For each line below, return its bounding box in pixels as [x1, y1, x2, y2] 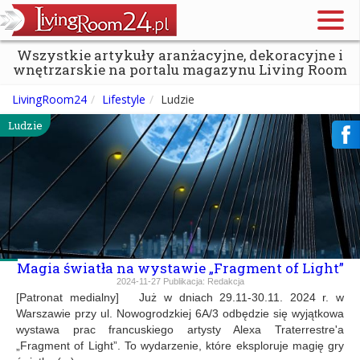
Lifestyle [102, 92, 145, 107]
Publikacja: [160, 276, 207, 286]
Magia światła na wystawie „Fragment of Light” [16, 258, 344, 277]
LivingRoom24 [12, 92, 87, 107]
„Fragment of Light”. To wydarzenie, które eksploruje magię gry [16, 338, 344, 352]
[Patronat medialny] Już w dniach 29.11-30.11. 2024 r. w [16, 290, 344, 304]
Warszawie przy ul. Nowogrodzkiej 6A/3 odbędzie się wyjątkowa [16, 306, 344, 320]
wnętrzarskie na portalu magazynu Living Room [13, 60, 347, 79]
